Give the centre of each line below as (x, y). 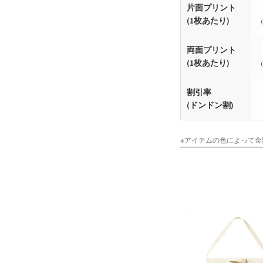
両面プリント (211, 50)
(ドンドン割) (210, 105)
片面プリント (211, 8)
